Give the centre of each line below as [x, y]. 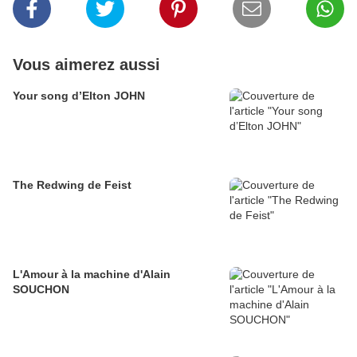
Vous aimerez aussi [86, 65]
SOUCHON [41, 290]
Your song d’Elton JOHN [79, 96]
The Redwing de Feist [72, 185]
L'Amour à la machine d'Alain [92, 275]
